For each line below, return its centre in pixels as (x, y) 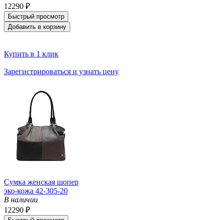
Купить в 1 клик (31, 54)
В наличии (21, 199)
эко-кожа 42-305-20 (36, 191)
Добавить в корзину (37, 27)
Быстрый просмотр (36, 16)
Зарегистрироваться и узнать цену (61, 71)
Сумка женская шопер (41, 182)
